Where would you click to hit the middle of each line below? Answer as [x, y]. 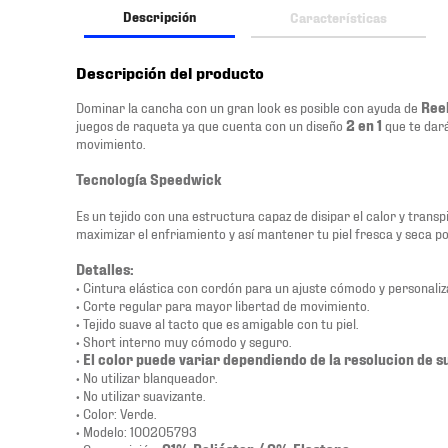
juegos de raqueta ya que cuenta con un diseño [209, 124]
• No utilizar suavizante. [140, 394]
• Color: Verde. [116, 412]
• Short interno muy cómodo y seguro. [183, 340]
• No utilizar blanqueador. [146, 376]
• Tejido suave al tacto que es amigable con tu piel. [217, 322]
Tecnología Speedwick [149, 178]
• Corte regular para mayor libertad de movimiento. [222, 304]
